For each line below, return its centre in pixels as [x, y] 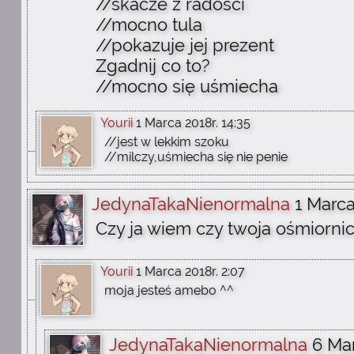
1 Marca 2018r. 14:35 [193, 123]
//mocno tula [149, 24]
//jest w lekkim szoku [167, 142]
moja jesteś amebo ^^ [169, 290]
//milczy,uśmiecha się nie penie [196, 157]
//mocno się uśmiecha [187, 86]
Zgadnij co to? [153, 66]
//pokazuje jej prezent [185, 45]
